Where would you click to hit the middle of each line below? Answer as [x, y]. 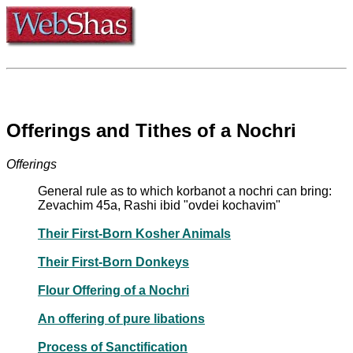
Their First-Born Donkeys [113, 262]
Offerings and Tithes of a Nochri [151, 130]
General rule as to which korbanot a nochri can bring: [185, 191]
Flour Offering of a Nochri [113, 290]
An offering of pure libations [121, 318]
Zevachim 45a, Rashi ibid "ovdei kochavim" [159, 205]
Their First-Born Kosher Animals [134, 233]
